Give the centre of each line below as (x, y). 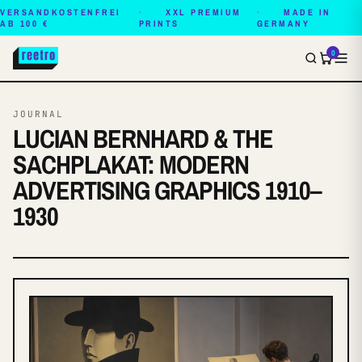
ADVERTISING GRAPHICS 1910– (167, 190)
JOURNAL (38, 114)
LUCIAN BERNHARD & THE (143, 139)
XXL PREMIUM (204, 12)
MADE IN (307, 12)
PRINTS (159, 23)
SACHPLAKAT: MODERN (131, 164)
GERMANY (283, 23)
